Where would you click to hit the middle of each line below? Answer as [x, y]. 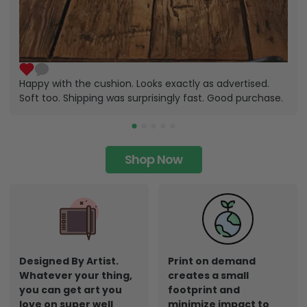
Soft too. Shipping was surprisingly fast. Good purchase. [151, 98]
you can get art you [71, 290]
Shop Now [153, 160]
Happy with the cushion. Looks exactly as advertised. [144, 84]
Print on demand [212, 261]
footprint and [204, 290]
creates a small [208, 276]
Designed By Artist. [69, 261]
